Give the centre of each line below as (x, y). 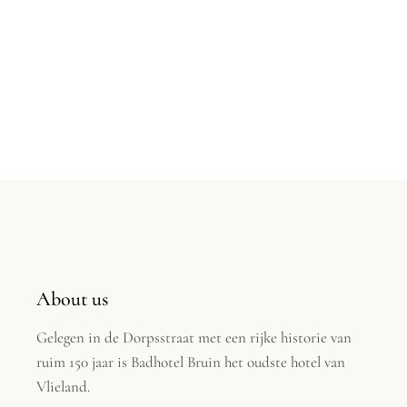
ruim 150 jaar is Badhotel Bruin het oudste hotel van (191, 362)
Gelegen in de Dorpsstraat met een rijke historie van (194, 337)
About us (73, 298)
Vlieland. (64, 386)
